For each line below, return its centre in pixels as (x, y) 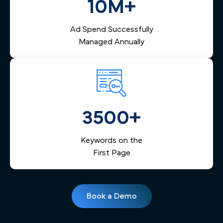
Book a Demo (111, 196)
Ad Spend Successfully (111, 29)
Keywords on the (111, 140)
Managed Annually (111, 42)
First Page (111, 153)
